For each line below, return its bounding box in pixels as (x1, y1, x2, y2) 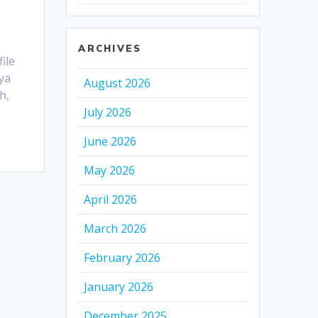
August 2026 (84, 75, 151, 92)
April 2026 (84, 192, 138, 208)
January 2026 (84, 279, 154, 295)
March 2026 (84, 221, 147, 237)
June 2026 (84, 133, 137, 150)
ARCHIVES (78, 43, 142, 55)
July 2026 (84, 104, 132, 121)
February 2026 (84, 250, 161, 266)
